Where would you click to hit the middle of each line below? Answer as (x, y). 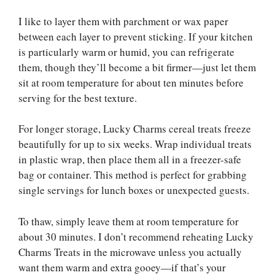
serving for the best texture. (78, 98)
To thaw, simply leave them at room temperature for (129, 221)
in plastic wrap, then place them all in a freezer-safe (130, 160)
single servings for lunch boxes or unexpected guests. (134, 190)
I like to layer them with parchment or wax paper (123, 21)
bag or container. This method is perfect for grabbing (133, 175)
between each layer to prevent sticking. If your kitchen (136, 36)
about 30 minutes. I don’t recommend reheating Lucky (136, 236)
